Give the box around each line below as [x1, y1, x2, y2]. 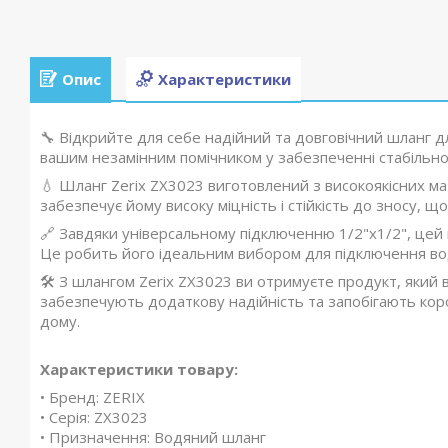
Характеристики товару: [40, 359, 238, 380]
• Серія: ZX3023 [40, 407, 148, 428]
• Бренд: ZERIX [40, 387, 145, 408]
